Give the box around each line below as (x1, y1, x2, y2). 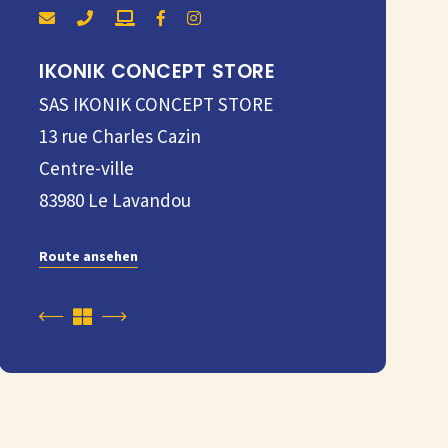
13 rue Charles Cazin (39, 124, 201, 148)
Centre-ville (39, 156, 134, 180)
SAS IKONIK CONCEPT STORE (39, 92, 273, 116)
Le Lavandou (88, 188, 191, 212)
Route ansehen (39, 247, 138, 265)
